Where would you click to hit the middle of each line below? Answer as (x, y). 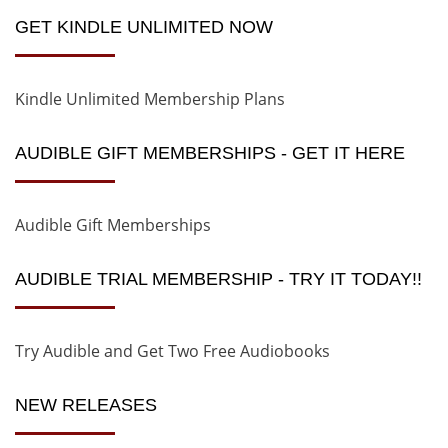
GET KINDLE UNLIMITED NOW (144, 27)
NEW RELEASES (86, 405)
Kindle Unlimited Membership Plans (150, 99)
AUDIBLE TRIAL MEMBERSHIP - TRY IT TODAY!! (218, 279)
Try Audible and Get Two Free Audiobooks (172, 351)
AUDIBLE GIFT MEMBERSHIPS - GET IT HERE (210, 153)
